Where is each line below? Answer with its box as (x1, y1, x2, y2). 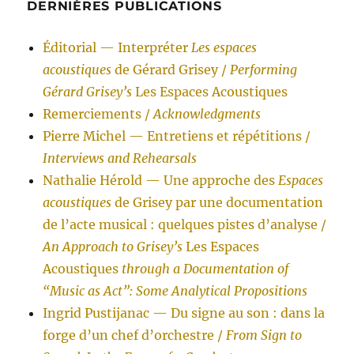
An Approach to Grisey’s (43, 239, 183, 255)
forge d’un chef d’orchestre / (43, 327, 227, 344)
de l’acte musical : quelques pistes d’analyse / (43, 217, 327, 233)
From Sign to (226, 327, 303, 344)
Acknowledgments (153, 106, 262, 122)
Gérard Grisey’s (43, 84, 136, 100)
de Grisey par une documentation (111, 194, 324, 211)
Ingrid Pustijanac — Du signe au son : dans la (43, 305, 326, 322)
